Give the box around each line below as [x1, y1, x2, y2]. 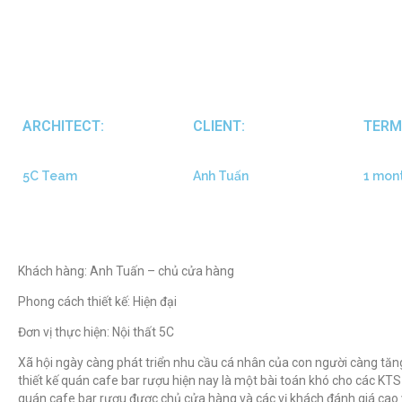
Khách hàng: [18, 263, 90, 278]
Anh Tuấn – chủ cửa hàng [90, 263, 234, 278]
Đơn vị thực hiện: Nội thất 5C [18, 324, 174, 339]
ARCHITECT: [22, 117, 104, 135]
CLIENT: [192, 117, 245, 135]
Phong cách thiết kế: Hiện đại [18, 293, 177, 309]
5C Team [22, 168, 77, 183]
